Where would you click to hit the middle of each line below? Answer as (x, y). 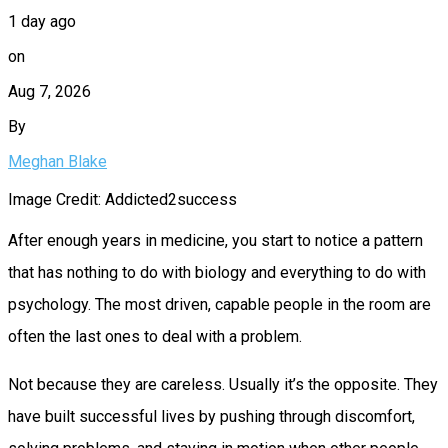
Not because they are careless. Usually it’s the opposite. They (223, 384)
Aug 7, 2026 (49, 91)
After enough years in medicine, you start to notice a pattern (215, 240)
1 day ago (42, 21)
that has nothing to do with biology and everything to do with (217, 272)
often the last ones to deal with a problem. (155, 336)
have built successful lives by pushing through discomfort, (211, 416)
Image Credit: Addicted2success (122, 199)
